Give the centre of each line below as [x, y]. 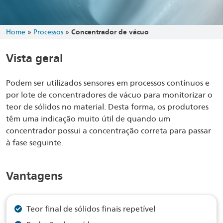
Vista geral [34, 58]
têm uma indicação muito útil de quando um [88, 119]
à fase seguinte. [35, 143]
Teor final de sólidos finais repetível [91, 209]
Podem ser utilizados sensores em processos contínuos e [108, 83]
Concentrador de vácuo [110, 32]
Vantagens [34, 176]
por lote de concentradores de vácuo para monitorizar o [109, 95]
